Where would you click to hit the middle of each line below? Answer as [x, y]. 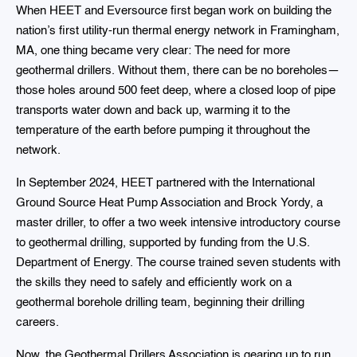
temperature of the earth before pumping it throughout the [163, 131]
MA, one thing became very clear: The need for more [153, 51]
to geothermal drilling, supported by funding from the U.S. [163, 243]
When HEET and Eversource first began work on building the [174, 11]
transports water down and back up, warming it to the [153, 111]
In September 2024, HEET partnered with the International [165, 183]
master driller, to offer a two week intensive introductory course [178, 223]
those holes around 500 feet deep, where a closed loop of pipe [176, 91]
